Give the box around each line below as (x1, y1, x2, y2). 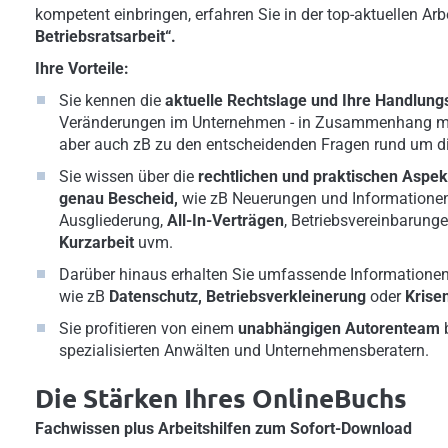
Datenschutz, (109, 287, 202, 306)
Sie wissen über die (59, 167, 198, 186)
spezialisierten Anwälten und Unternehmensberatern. (59, 341, 429, 360)
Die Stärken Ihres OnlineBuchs (35, 381, 407, 414)
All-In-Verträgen (167, 211, 284, 230)
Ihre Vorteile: (35, 59, 129, 78)
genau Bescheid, (59, 189, 178, 208)
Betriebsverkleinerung (206, 287, 366, 306)
